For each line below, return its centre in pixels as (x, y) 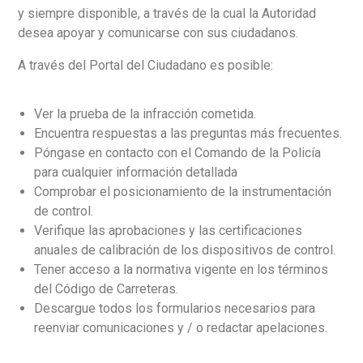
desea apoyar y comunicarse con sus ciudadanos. (158, 33)
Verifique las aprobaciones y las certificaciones (168, 231)
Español (62, 68)
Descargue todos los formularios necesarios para (175, 308)
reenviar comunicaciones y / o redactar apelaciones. (181, 328)
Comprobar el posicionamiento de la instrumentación (183, 192)
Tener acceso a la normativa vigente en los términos (181, 269)
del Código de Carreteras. (106, 289)
